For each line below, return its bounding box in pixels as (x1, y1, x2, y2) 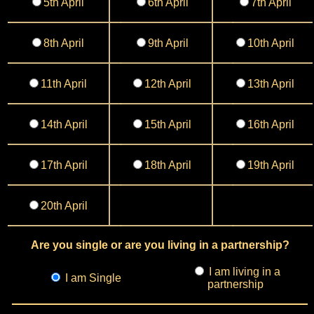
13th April (247, 78, 294, 90)
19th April (247, 159, 294, 171)
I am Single (62, 272, 121, 284)
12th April (144, 78, 191, 90)
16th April (247, 118, 294, 130)
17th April (40, 159, 88, 171)
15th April (144, 118, 191, 130)
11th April (41, 78, 87, 90)
